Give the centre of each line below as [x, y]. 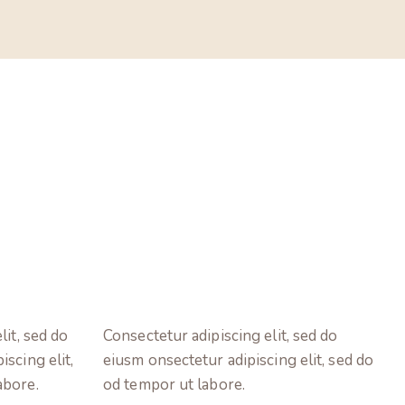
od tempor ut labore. [174, 384]
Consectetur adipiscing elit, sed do [221, 335]
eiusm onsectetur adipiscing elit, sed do [239, 360]
